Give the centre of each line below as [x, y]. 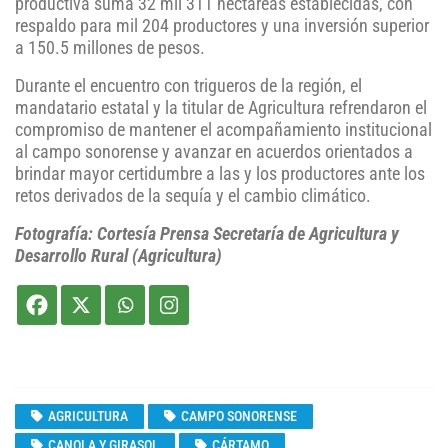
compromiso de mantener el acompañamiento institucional [223, 130]
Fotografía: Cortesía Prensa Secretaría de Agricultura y [207, 234]
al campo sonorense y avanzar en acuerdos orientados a [214, 152]
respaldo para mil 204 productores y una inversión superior [222, 26]
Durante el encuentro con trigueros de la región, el [188, 86]
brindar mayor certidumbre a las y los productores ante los [220, 174]
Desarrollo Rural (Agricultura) [118, 256]
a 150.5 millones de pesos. [110, 48]
